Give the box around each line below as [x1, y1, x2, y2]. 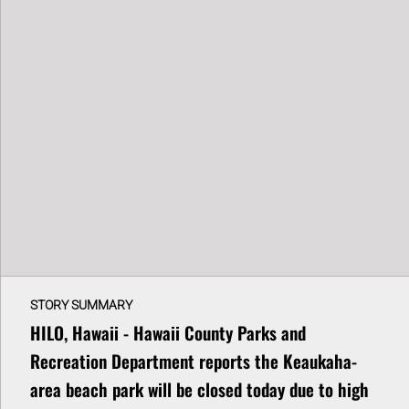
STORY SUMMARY [30, 297, 132, 312]
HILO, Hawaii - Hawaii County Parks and [30, 319, 306, 346]
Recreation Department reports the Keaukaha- [30, 347, 357, 374]
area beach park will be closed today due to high [30, 375, 369, 403]
